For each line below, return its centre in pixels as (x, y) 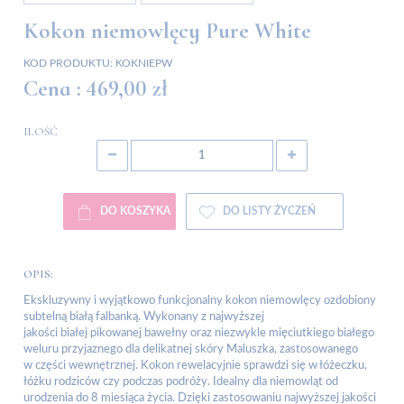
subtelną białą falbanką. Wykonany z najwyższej (144, 317)
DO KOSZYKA (136, 212)
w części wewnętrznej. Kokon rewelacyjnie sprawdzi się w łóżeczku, (195, 366)
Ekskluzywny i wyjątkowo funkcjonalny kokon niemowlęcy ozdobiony (200, 301)
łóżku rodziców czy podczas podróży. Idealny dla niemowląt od (181, 382)
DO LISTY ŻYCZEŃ (269, 212)
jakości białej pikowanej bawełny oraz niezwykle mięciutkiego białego (199, 334)
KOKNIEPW (144, 64)
